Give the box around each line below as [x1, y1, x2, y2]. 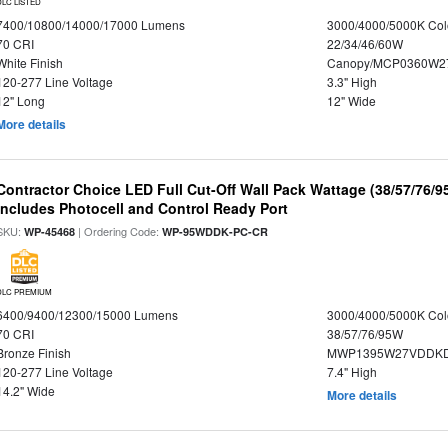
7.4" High [326, 363, 377, 380]
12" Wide [326, 92, 376, 109]
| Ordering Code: [75, 223, 163, 239]
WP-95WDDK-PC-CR [162, 224, 269, 239]
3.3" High [326, 73, 377, 90]
